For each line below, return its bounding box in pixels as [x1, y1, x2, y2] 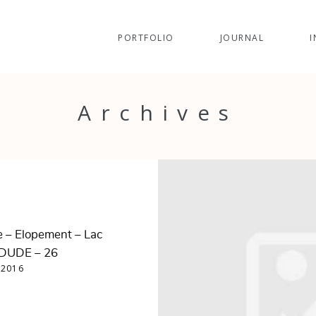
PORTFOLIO [118, 32, 174, 44]
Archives [78, 97, 238, 127]
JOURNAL [219, 32, 265, 44]
